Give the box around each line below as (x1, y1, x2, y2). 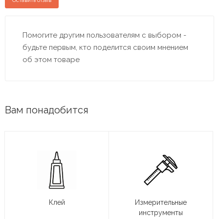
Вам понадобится (5, 104, 88, 116)
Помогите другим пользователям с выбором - (22, 30, 186, 40)
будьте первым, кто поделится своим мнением (22, 43, 188, 52)
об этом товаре (22, 55, 80, 64)
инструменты (139, 209, 183, 217)
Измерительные (135, 198, 187, 207)
